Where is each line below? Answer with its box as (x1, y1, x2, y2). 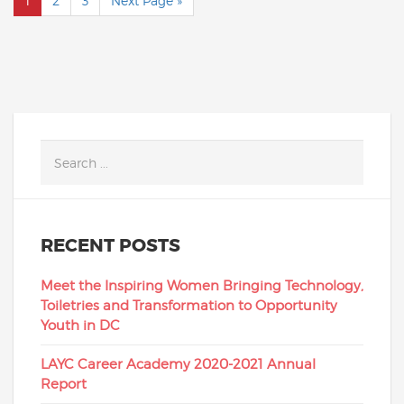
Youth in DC (41, 317, 120, 334)
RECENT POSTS (41, 234, 180, 258)
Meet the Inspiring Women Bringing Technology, (41, 277, 363, 294)
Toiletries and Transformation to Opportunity (41, 297, 337, 314)
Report (41, 375, 87, 392)
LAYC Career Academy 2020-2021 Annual (41, 355, 316, 372)
